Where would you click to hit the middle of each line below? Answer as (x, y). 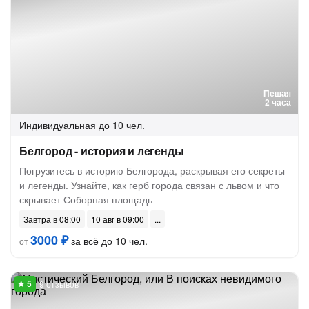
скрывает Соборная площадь (86, 199)
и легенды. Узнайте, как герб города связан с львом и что (149, 185)
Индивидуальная (58, 125)
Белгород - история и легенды (102, 151)
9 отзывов (59, 284)
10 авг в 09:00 (118, 219)
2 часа (278, 102)
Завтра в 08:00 (52, 219)
